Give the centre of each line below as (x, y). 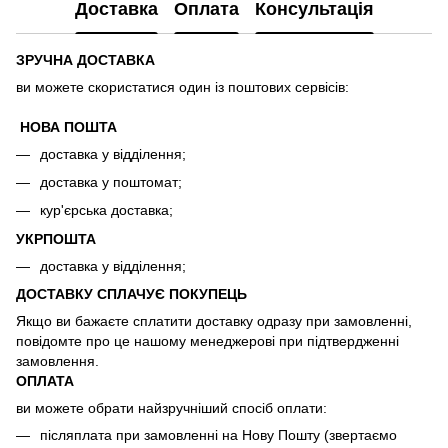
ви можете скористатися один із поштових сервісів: (182, 86)
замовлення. (57, 361)
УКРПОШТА (56, 238)
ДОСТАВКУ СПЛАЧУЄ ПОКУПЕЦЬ (131, 294)
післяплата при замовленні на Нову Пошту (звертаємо (218, 435)
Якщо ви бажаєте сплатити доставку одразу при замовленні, (214, 321)
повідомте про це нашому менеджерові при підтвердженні (207, 341)
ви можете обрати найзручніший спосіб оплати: (171, 408)
